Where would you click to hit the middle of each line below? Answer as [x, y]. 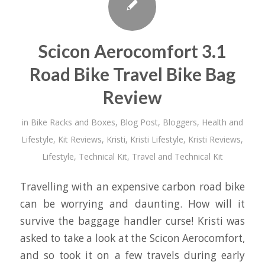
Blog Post [139, 122]
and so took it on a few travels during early [132, 256]
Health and [222, 122]
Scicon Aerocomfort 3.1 [132, 51]
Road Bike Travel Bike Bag [132, 74]
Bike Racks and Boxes [73, 122]
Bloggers [180, 122]
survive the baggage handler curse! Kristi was [132, 221]
